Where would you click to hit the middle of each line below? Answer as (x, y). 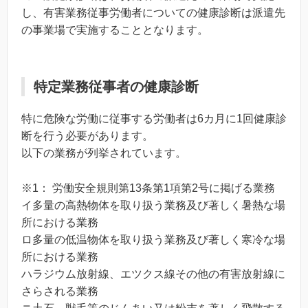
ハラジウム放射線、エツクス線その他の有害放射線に (153, 274)
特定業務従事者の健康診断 (116, 86)
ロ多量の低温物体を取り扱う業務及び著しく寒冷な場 (153, 239)
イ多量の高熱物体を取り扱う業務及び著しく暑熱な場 (153, 205)
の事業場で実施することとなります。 (115, 30)
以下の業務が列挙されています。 (104, 153)
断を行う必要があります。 (87, 135)
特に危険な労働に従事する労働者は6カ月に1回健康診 (154, 118)
